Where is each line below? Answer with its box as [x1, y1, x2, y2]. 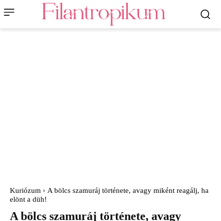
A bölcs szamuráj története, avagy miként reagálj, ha [47, 186, 209, 195]
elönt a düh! [10, 195, 47, 204]
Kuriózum [10, 186, 41, 195]
